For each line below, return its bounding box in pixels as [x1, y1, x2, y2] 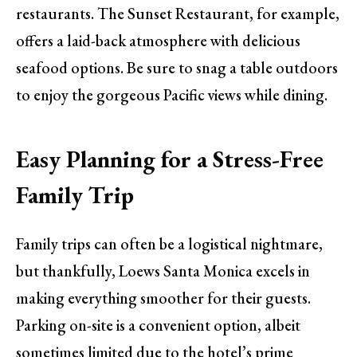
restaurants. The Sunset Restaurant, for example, [16, 3, 339, 25]
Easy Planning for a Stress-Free [16, 143, 324, 175]
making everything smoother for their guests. [16, 288, 311, 309]
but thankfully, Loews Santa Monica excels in [16, 261, 310, 282]
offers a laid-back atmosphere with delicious [16, 30, 300, 52]
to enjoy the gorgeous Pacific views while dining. [16, 84, 328, 106]
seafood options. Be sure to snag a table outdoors [16, 57, 338, 79]
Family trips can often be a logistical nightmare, [16, 233, 323, 255]
